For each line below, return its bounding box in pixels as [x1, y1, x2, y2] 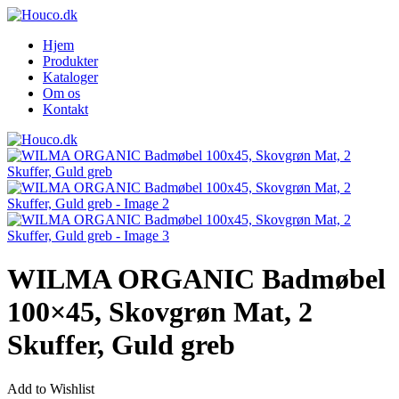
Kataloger [43, 69, 98, 85]
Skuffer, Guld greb [7, 329, 235, 362]
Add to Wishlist [7, 380, 94, 396]
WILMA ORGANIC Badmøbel [7, 263, 386, 296]
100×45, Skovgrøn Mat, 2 [7, 296, 313, 329]
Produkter [43, 53, 98, 69]
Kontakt [43, 102, 88, 117]
